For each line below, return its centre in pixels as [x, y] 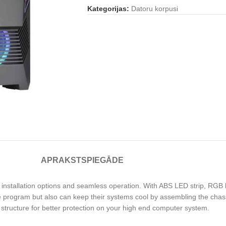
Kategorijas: [108, 9]
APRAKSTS [64, 160]
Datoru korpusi [155, 9]
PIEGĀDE [105, 160]
